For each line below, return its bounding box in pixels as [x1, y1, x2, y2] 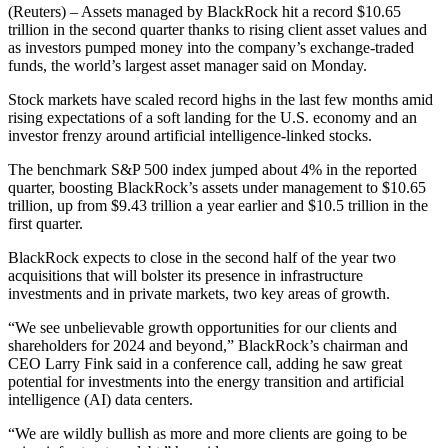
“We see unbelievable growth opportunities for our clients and [8, 319, 397, 337]
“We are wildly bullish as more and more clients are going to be [8, 425, 407, 443]
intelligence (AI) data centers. [8, 391, 193, 409]
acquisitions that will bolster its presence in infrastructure [8, 267, 363, 285]
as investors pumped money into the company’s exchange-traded [8, 39, 414, 57]
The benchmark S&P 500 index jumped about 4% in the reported [8, 161, 417, 179]
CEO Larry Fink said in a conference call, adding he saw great [8, 355, 402, 373]
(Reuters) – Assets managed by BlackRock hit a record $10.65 [8, 3, 401, 21]
